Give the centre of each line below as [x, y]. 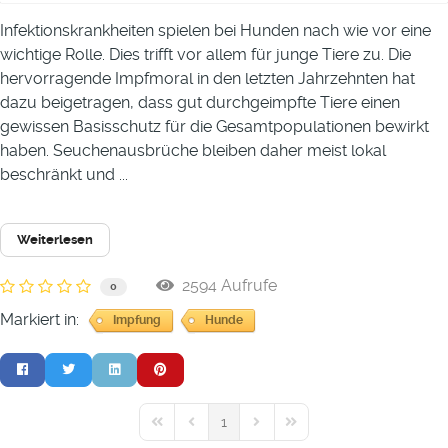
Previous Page [228, 430]
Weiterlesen [55, 239]
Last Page [314, 430]
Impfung [137, 320]
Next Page [281, 430]
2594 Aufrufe [225, 285]
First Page [180, 430]
